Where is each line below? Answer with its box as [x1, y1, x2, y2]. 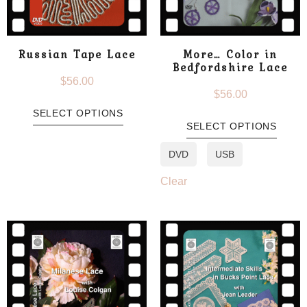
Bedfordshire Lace [173, 58, 288, 75]
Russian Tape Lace [18, 45, 136, 62]
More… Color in [183, 45, 278, 62]
